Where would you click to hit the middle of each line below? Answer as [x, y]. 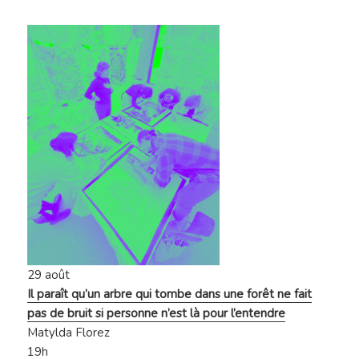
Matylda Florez [69, 333]
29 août [49, 275]
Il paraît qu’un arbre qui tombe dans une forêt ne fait [170, 294]
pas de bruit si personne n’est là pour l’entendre [157, 314]
